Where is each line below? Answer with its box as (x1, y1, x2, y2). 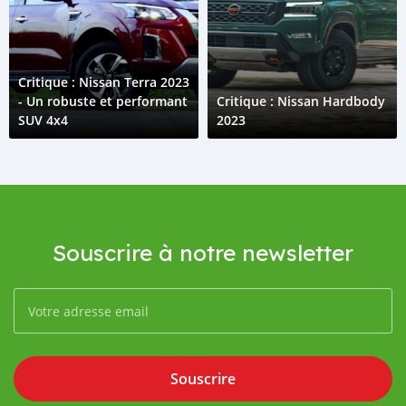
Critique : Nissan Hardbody (217, 92, 385, 110)
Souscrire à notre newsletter (53, 238, 353, 266)
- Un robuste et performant (18, 92, 188, 110)
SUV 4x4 (18, 111, 68, 129)
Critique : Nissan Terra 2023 (18, 73, 189, 91)
